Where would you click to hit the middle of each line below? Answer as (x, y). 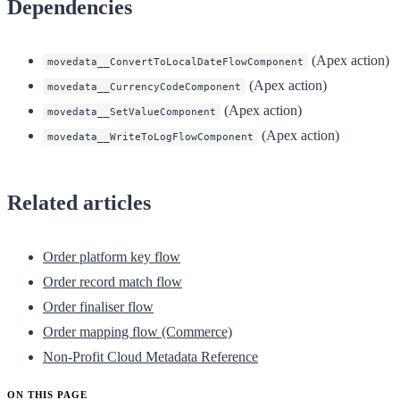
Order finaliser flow (98, 307)
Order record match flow (112, 282)
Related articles (79, 203)
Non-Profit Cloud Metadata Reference (150, 357)
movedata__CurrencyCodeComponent (144, 87)
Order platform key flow (112, 257)
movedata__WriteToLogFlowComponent (150, 137)
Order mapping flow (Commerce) (137, 332)
